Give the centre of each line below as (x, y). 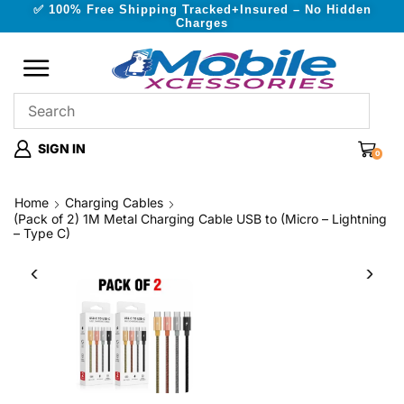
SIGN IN (62, 148)
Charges (202, 23)
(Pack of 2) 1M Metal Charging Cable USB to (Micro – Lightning (200, 219)
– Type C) (42, 233)
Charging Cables (114, 202)
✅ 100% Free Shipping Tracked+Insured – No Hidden (202, 9)
